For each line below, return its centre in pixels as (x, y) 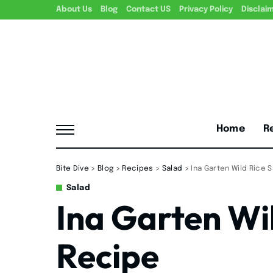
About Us (74, 9)
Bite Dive (73, 168)
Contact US (148, 9)
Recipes (138, 168)
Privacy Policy (206, 9)
